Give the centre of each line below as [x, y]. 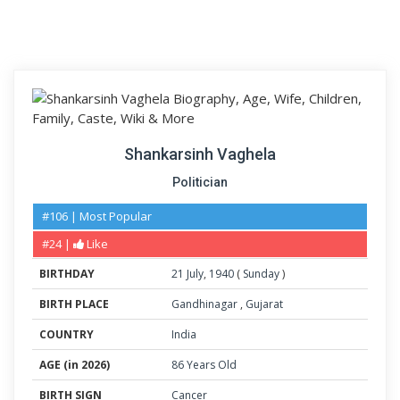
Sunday [261, 274]
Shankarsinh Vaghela [200, 154]
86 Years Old [204, 365]
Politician [200, 182]
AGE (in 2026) [75, 365]
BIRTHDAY [67, 274]
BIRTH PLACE [74, 304]
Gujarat [264, 304]
